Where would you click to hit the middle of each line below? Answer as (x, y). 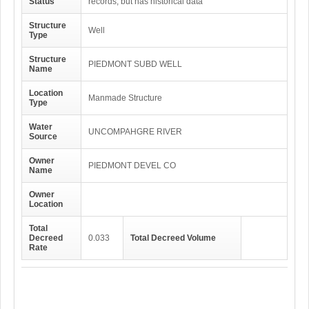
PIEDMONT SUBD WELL (135, 64)
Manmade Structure (125, 98)
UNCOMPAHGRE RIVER (135, 132)
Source (43, 137)
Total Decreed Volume (173, 238)
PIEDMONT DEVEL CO (132, 166)
